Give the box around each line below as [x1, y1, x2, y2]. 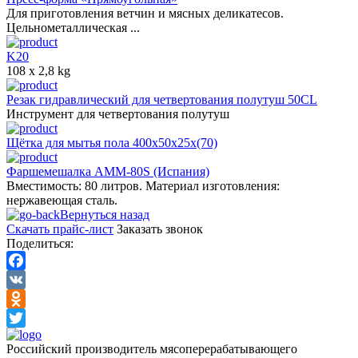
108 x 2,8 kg [6, 63, 70, 78]
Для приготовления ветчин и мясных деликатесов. [6, 6, 284, 20]
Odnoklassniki [6, 310, 79, 324]
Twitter [6, 329, 42, 344]
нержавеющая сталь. [6, 193, 117, 207]
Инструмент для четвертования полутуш [6, 106, 229, 121]
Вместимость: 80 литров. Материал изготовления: [6, 178, 280, 193]
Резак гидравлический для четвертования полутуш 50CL [6, 92, 317, 106]
